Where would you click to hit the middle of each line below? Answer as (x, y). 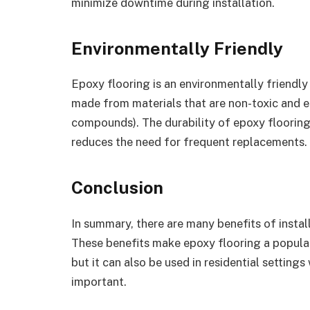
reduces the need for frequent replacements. (189, 142)
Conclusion (117, 187)
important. (99, 281)
